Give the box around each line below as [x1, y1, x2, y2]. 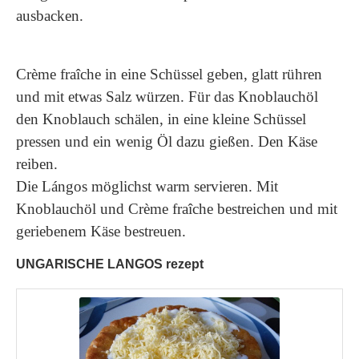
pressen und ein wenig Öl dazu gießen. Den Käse [16, 133, 317, 150]
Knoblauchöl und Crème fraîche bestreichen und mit [16, 200, 337, 217]
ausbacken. [16, 7, 83, 24]
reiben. [16, 155, 58, 172]
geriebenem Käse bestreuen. [16, 223, 186, 240]
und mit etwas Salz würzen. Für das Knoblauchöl [16, 88, 318, 105]
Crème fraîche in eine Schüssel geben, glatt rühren [16, 66, 322, 83]
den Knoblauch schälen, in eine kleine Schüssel [16, 111, 306, 127]
